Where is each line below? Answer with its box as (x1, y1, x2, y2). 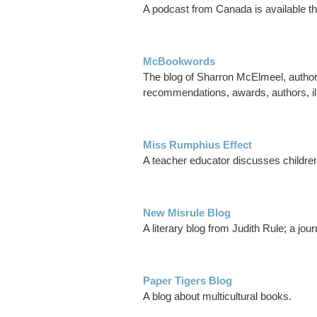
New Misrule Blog (143, 207, 231, 219)
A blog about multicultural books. (143, 290, 292, 303)
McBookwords (143, 55, 215, 68)
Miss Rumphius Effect (143, 139, 252, 151)
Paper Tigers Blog (143, 275, 232, 287)
